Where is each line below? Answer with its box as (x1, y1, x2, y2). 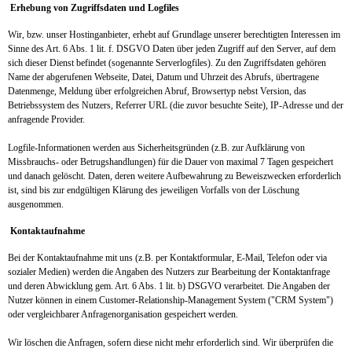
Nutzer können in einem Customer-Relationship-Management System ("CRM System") (8, 295, 333, 306)
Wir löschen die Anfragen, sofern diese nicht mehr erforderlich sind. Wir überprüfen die (8, 337, 333, 348)
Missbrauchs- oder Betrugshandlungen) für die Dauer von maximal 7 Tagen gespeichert (8, 156, 333, 167)
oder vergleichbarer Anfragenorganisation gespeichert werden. (8, 309, 238, 320)
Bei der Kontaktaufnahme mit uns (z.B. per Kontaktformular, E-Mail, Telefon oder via (8, 252, 327, 263)
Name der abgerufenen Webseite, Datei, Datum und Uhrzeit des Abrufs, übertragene (8, 71, 319, 82)
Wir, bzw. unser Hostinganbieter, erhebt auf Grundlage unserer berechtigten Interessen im (8, 29, 340, 40)
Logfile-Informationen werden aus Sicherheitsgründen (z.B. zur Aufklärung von (8, 142, 305, 153)
